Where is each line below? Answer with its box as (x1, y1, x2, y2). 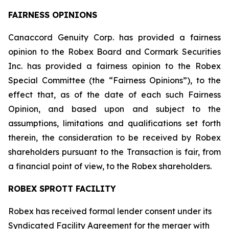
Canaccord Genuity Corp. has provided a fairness (8, 32, 221, 42)
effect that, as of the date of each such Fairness (8, 89, 221, 100)
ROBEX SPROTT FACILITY (8, 184, 116, 194)
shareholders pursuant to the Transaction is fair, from (8, 147, 221, 157)
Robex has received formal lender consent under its (8, 206, 212, 216)
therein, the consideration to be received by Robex (8, 132, 221, 143)
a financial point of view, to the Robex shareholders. (8, 161, 212, 171)
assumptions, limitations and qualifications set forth (8, 118, 221, 128)
